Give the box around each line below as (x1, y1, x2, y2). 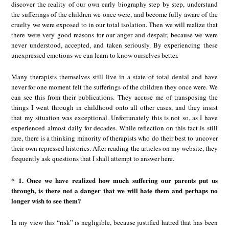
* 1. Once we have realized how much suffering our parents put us (11, 175, 218, 185)
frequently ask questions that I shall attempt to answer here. (11, 154, 175, 164)
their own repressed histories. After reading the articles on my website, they (11, 144, 218, 153)
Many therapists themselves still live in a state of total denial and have (11, 72, 218, 82)
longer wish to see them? (11, 195, 82, 205)
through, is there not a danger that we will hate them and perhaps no (11, 185, 218, 195)
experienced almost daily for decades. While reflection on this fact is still (11, 123, 218, 133)
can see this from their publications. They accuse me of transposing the (11, 93, 218, 102)
